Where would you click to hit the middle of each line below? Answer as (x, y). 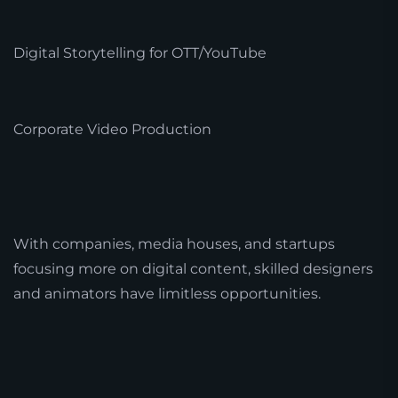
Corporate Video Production (112, 129)
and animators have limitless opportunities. (167, 293)
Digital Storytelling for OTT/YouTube (140, 52)
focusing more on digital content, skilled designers (193, 268)
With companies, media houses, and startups (174, 243)
